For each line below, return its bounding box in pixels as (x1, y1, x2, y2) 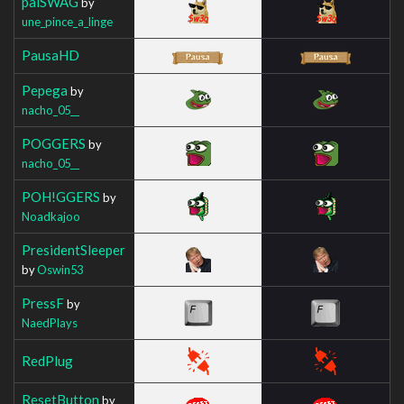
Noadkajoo (22, 208, 80, 224)
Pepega (22, 81, 68, 98)
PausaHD (22, 46, 79, 63)
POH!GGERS (22, 188, 100, 205)
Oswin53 (37, 262, 83, 277)
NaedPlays (22, 315, 78, 330)
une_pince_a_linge (22, 14, 113, 29)
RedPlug (22, 352, 73, 369)
